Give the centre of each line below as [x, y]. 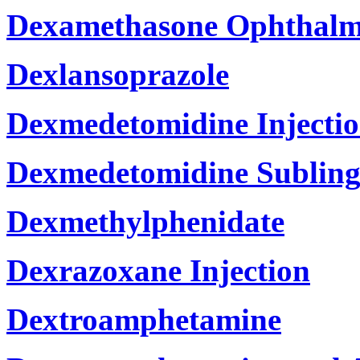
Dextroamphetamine [144, 319]
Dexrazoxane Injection [158, 270]
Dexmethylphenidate [145, 221]
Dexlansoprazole [118, 74]
